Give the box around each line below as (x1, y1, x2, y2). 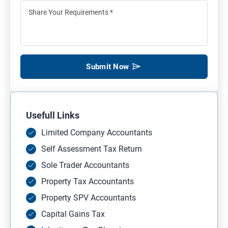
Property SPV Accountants (41, 192, 136, 203)
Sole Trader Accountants (41, 160, 129, 170)
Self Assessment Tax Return (41, 144, 142, 154)
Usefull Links (26, 109, 79, 121)
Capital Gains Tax (41, 209, 105, 219)
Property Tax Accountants (41, 176, 134, 186)
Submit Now (86, 62, 129, 71)
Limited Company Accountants (41, 127, 152, 137)
